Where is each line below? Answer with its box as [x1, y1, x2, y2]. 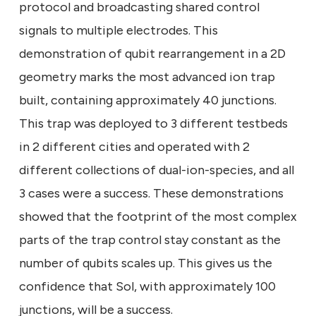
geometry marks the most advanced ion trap [19, 68, 275, 85]
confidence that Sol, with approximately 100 [19, 278, 276, 294]
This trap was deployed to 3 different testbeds [19, 115, 288, 131]
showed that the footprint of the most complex [19, 208, 297, 224]
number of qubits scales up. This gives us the [19, 255, 272, 271]
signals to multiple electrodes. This [19, 22, 218, 38]
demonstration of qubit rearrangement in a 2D [19, 45, 286, 61]
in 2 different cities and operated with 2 [19, 138, 250, 154]
